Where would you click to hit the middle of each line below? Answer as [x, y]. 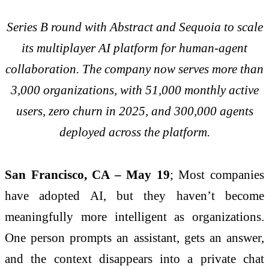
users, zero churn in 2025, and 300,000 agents [134, 110]
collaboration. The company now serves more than [134, 68]
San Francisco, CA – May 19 [87, 175]
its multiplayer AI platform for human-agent [134, 47]
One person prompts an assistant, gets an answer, [134, 238]
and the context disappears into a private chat [134, 259]
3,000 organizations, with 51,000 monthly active [134, 89]
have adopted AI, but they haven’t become [134, 196]
